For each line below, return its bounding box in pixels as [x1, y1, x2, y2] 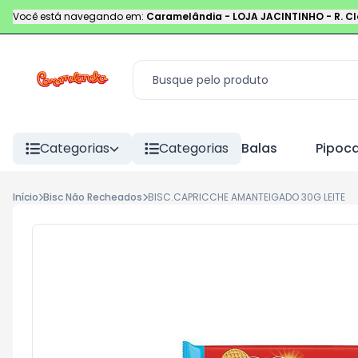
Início [13, 190, 38, 204]
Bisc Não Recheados [43, 190, 143, 204]
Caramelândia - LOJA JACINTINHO [146, 10, 324, 23]
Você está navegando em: [13, 10, 144, 23]
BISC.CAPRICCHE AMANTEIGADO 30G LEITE [147, 190, 345, 204]
